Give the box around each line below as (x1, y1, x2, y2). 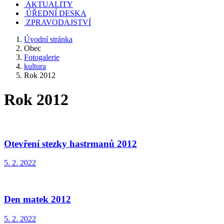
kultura (24, 62, 46, 70)
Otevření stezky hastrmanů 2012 (4, 138, 137, 149)
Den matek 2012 (4, 194, 71, 205)
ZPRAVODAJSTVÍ (26, 18, 91, 26)
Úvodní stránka (24, 35, 72, 43)
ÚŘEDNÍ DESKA (26, 9, 86, 17)
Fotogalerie (24, 53, 59, 61)
